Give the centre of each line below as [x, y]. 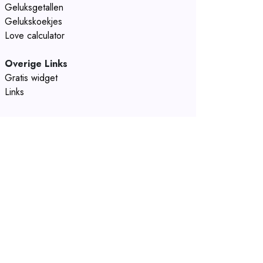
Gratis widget [31, 78]
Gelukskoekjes [33, 21]
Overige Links [36, 64]
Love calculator [35, 36]
